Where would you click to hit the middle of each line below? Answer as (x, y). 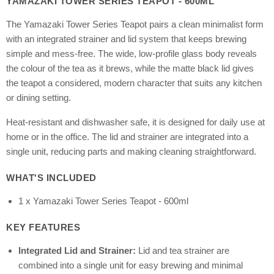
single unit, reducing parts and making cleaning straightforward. (131, 152)
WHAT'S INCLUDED (51, 178)
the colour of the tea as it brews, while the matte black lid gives (130, 68)
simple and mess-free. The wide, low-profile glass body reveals (131, 54)
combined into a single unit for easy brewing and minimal (131, 265)
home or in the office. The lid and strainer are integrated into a (127, 137)
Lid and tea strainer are (183, 251)
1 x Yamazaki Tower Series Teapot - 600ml (103, 201)
